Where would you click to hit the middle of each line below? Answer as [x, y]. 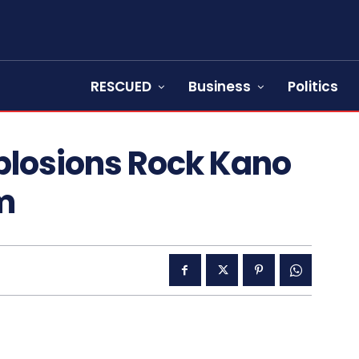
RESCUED [121, 87]
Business [220, 87]
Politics [313, 87]
